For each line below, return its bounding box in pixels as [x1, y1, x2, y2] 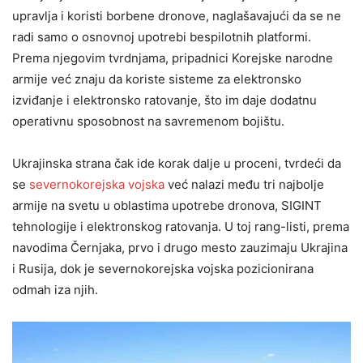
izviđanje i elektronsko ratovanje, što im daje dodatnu [12, 92, 317, 108]
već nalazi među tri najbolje [164, 177, 324, 192]
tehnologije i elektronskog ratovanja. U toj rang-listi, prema [12, 219, 349, 234]
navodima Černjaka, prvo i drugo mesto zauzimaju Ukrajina [12, 240, 348, 255]
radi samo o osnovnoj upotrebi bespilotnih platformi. [12, 29, 311, 45]
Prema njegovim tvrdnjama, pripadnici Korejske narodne [12, 50, 333, 66]
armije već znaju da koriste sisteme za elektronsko [12, 71, 301, 87]
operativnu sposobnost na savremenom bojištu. [12, 113, 284, 129]
